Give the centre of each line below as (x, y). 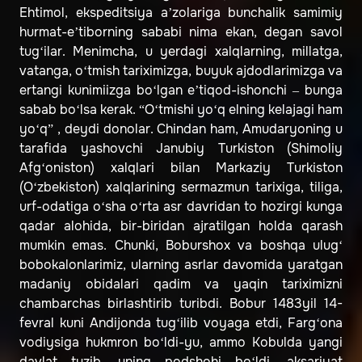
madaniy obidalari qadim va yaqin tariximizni (181, 284)
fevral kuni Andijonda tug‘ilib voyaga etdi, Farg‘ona (181, 323)
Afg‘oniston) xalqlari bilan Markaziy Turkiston (181, 168)
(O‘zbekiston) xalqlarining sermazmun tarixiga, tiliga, (181, 187)
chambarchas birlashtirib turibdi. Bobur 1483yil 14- (181, 304)
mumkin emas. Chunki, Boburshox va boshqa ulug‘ (181, 246)
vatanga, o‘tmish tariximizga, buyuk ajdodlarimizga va (181, 71)
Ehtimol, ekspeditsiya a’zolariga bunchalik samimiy (181, 13)
